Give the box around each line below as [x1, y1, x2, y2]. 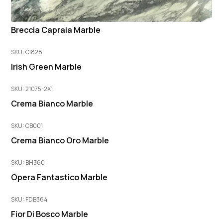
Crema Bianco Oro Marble [11, 135, 110, 146]
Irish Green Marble [11, 61, 82, 73]
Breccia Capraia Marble [11, 24, 101, 36]
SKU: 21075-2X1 [11, 85, 53, 94]
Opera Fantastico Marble [11, 172, 108, 183]
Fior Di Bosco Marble [11, 209, 89, 220]
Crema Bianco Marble [11, 98, 94, 110]
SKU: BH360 [11, 158, 45, 167]
